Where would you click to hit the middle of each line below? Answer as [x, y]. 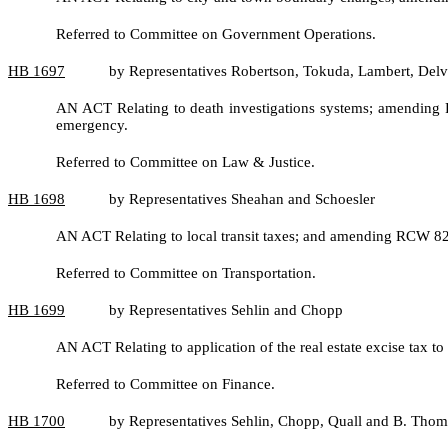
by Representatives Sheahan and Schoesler [242, 199]
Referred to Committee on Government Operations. [216, 34]
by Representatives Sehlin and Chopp [226, 310]
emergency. [92, 125]
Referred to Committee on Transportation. [186, 273]
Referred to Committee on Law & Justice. [185, 162]
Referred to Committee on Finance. [165, 384]
